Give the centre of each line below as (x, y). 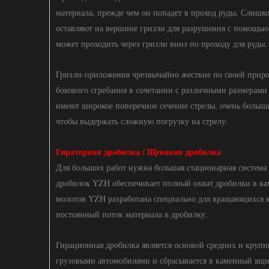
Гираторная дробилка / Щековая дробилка (138, 152)
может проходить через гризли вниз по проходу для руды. (162, 44)
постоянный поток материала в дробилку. (132, 214)
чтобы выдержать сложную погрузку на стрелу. (142, 121)
